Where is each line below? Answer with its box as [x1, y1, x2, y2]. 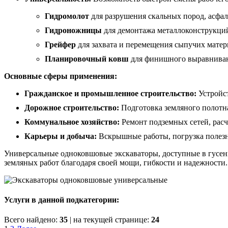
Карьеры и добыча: [24, 131, 97, 140]
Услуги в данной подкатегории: [4, 195, 119, 205]
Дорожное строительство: [24, 103, 119, 112]
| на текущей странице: [68, 215, 151, 224]
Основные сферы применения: [4, 71, 117, 80]
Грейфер [45, 40, 76, 49]
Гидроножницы [45, 25, 102, 35]
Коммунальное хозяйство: [24, 117, 120, 126]
